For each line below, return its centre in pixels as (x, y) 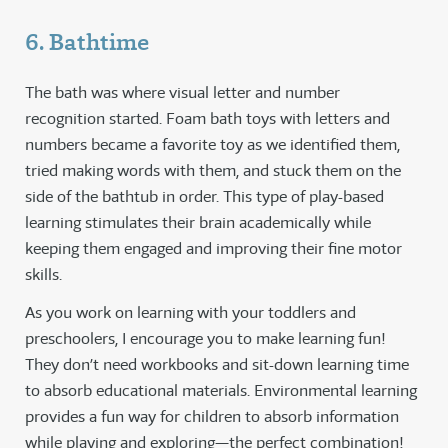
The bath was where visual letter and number (182, 93)
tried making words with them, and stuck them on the (213, 171)
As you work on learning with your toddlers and (190, 313)
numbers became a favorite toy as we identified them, (212, 145)
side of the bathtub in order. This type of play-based (204, 197)
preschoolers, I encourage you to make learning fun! (205, 339)
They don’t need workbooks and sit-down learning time (217, 365)
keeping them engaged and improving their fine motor (213, 249)
